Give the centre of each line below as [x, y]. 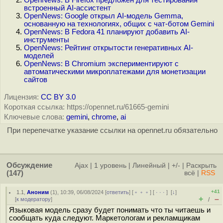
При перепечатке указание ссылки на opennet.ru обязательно [112, 130]
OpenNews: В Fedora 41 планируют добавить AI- [107, 32]
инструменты [47, 40]
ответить [118, 192]
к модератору [34, 199]
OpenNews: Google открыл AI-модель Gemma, [104, 16]
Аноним [38, 192]
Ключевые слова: [34, 117]
